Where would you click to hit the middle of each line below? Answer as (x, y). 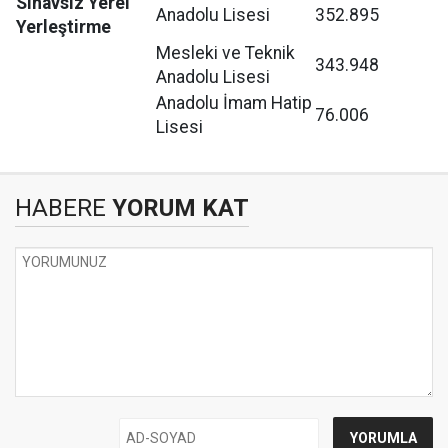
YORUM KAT (177, 207)
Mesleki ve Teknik (225, 52)
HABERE (60, 207)
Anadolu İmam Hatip (234, 102)
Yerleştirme (63, 26)
